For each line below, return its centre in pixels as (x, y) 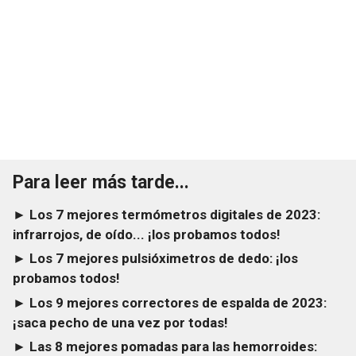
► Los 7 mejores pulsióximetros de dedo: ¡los (155, 259)
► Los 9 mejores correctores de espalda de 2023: (170, 302)
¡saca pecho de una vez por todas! (120, 322)
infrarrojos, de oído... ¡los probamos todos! (147, 234)
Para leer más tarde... (101, 182)
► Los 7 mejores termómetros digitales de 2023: (166, 215)
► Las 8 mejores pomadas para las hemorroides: (165, 346)
